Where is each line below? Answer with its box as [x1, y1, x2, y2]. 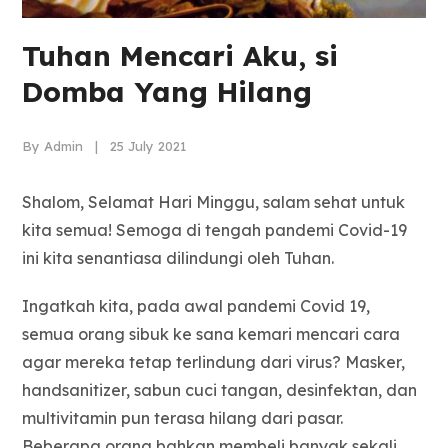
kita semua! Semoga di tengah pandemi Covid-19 [22, 220, 408, 241]
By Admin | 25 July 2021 [22, 138, 187, 155]
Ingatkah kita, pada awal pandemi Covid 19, [22, 296, 371, 317]
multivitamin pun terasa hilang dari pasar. [22, 408, 344, 429]
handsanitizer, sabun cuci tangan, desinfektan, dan [22, 380, 418, 401]
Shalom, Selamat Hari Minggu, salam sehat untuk [22, 192, 406, 213]
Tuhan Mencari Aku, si [22, 38, 339, 74]
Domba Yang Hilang [22, 74, 313, 110]
